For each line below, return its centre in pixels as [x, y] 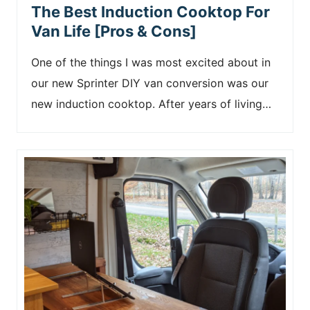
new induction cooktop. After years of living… [151, 103]
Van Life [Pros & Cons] [114, 31]
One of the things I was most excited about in [151, 62]
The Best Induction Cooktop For [151, 11]
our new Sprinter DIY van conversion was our [150, 83]
